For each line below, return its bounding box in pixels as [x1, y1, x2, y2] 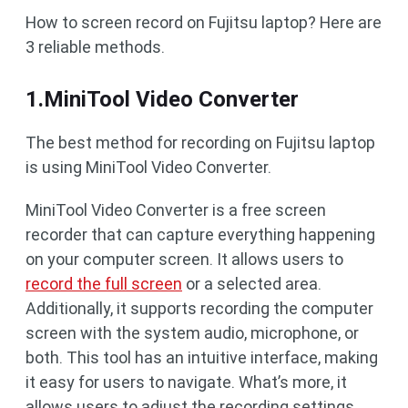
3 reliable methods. [25, 37, 165, 56]
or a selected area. [182, 274, 321, 293]
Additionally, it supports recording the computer [25, 299, 373, 318]
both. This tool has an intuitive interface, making [25, 348, 378, 367]
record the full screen [25, 274, 182, 293]
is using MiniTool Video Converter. [25, 158, 271, 177]
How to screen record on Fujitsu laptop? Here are [25, 13, 382, 32]
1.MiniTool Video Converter [25, 87, 299, 112]
